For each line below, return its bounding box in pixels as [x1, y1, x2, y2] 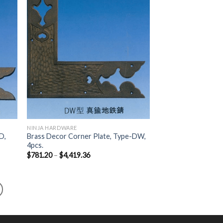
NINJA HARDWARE [27, 124, 77, 131]
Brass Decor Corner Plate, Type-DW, [27, 132, 146, 141]
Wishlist [120, 2, 143, 9]
